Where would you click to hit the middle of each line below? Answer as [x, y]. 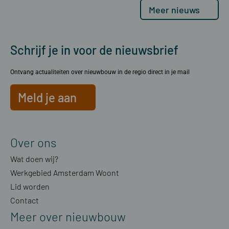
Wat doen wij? [34, 158]
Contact [25, 200]
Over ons [33, 142]
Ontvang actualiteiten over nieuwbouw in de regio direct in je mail [100, 72]
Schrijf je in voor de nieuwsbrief [94, 50]
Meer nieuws [174, 9]
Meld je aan [47, 97]
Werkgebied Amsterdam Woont [65, 172]
